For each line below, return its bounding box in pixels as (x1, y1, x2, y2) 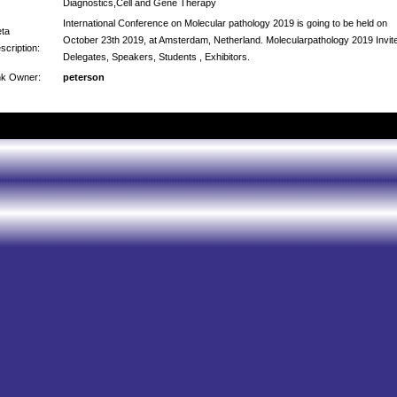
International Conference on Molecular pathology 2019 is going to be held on (63, 18, 387, 28)
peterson (63, 72, 105, 82)
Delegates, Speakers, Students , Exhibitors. (63, 51, 250, 62)
